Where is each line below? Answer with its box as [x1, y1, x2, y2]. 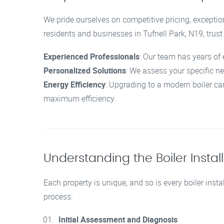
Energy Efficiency [43, 78, 105, 90]
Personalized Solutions [43, 64, 126, 76]
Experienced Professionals [43, 50, 139, 62]
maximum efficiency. [43, 92, 116, 104]
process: [43, 190, 72, 202]
